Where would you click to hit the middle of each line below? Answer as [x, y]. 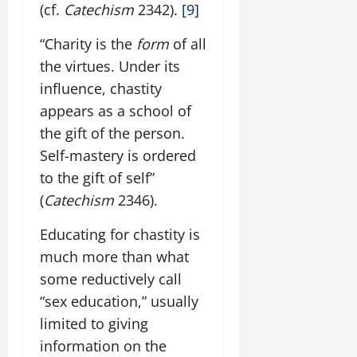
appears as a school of [116, 111]
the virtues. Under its [110, 66]
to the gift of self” [97, 178]
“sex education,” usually [119, 301]
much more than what [114, 257]
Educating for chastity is [120, 234]
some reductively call [111, 279]
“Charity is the [88, 44]
